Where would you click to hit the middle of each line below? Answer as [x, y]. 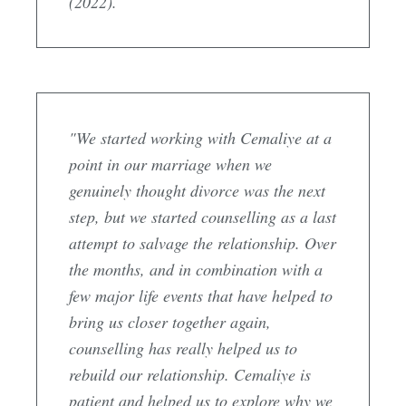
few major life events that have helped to [201, 295]
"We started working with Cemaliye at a [200, 137]
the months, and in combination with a [196, 269]
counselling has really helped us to [183, 348]
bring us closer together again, [170, 321]
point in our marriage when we [170, 164]
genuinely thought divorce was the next [197, 190]
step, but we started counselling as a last [203, 216]
